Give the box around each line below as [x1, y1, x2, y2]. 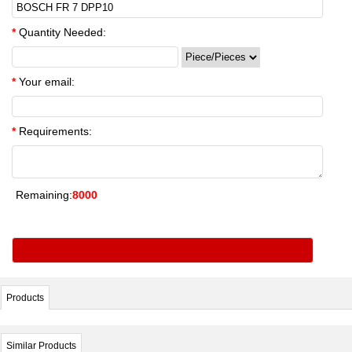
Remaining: [16, 189, 72, 201]
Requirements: [16, 125, 92, 137]
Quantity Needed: [16, 26, 106, 38]
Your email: [16, 75, 75, 88]
